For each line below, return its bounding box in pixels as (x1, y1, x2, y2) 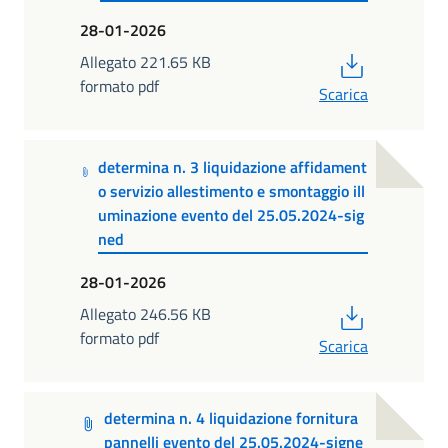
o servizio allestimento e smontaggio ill (98, 178, 366, 203)
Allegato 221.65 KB (80, 50, 211, 75)
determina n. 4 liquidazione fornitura (104, 406, 359, 431)
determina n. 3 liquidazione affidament (98, 154, 368, 179)
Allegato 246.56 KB (80, 302, 211, 327)
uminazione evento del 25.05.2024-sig (98, 202, 365, 227)
